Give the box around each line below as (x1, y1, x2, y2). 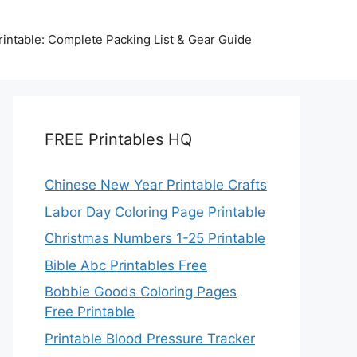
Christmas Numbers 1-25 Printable (45, 230, 265, 246)
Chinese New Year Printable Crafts (45, 177, 267, 193)
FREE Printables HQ (45, 130, 192, 149)
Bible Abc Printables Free (45, 257, 207, 273)
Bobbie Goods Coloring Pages (45, 284, 237, 300)
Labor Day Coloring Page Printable (45, 203, 265, 220)
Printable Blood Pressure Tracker (45, 330, 255, 347)
